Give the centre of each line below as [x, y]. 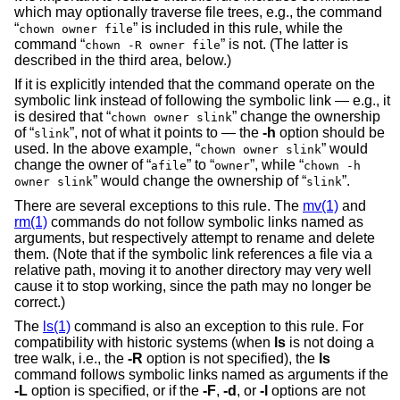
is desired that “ [62, 117]
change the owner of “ [83, 165]
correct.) [40, 302]
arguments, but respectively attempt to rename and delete [195, 237]
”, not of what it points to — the [166, 133]
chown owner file [76, 29]
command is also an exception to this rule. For [217, 327]
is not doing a [330, 343]
